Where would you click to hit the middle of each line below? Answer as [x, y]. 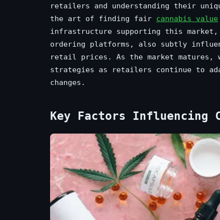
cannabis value [187, 18]
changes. [68, 82]
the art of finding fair [103, 18]
